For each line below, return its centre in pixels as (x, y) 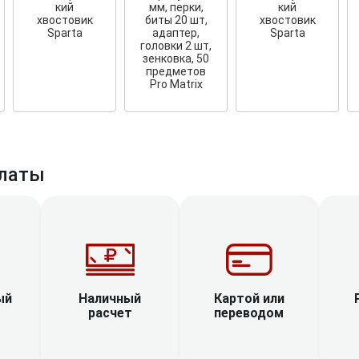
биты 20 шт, (176, 20)
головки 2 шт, (176, 45)
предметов (176, 71)
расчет (110, 313)
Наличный (110, 298)
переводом (249, 313)
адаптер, (176, 32)
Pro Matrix (176, 84)
